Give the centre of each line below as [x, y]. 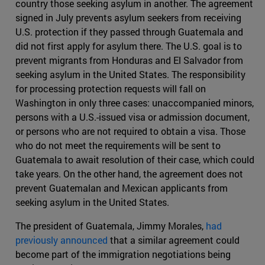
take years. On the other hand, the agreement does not [129, 174]
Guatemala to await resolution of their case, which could [135, 160]
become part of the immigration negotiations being [123, 254]
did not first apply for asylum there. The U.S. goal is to [129, 46]
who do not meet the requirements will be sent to [118, 146]
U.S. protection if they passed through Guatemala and [129, 32]
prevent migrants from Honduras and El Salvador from [129, 60]
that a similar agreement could [174, 240]
